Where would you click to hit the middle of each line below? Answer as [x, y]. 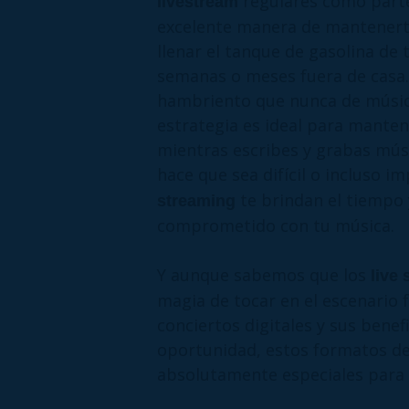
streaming [196, 200]
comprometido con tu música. [276, 225]
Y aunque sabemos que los [264, 274]
